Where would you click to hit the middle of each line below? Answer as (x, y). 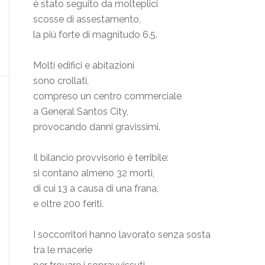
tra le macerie (63, 250)
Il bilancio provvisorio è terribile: (101, 158)
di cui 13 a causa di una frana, (96, 189)
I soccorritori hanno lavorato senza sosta (122, 235)
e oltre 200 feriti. (68, 204)
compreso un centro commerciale (107, 96)
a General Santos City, (81, 112)
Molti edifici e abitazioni (84, 66)
